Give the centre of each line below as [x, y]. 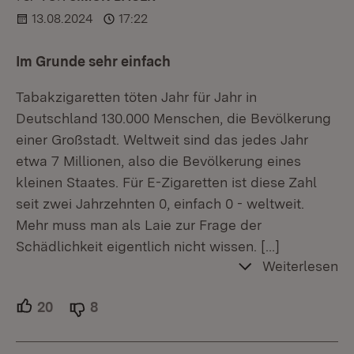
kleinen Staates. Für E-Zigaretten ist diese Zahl [166, 183]
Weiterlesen [300, 266]
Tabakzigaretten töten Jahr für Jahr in [136, 97]
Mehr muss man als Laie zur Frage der [139, 225]
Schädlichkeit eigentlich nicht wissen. [136, 247]
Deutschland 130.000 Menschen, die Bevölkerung [173, 119]
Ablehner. [129, 307]
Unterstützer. [94, 307]
